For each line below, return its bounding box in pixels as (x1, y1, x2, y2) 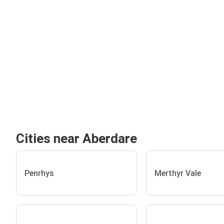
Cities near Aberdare (16, 131, 137, 146)
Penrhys (24, 168, 54, 178)
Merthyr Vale (154, 168, 201, 178)
